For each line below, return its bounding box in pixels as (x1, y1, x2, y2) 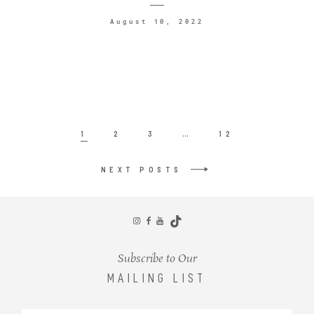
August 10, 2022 (109, 18, 205, 26)
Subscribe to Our (117, 250, 197, 267)
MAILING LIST (107, 271, 207, 285)
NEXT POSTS (100, 165, 182, 175)
